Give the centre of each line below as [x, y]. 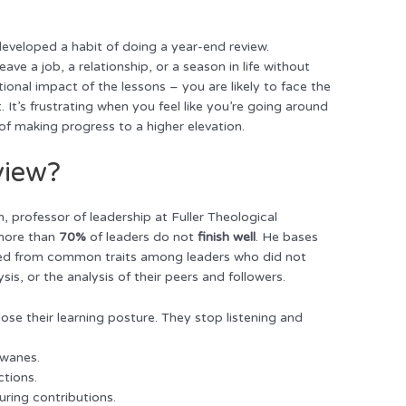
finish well [227, 237]
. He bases [287, 237]
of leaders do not [142, 237]
